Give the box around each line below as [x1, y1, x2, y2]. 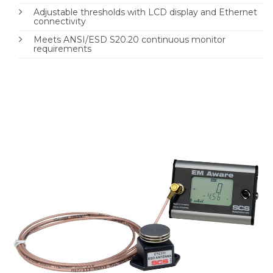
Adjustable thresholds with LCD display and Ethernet [34, 6, 257, 18]
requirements [34, 43, 91, 54]
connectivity [34, 15, 86, 27]
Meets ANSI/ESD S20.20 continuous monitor [34, 34, 225, 45]
